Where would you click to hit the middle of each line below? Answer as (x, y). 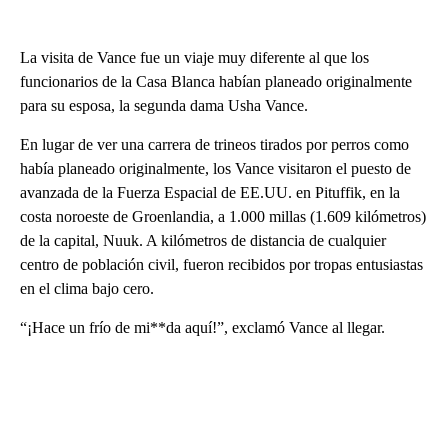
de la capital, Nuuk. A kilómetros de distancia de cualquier (203, 240)
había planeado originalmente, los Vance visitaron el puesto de (215, 168)
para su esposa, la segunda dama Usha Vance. (164, 105)
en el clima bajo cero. (87, 288)
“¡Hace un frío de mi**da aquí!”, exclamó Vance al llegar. (202, 327)
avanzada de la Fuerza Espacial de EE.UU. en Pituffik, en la (210, 192)
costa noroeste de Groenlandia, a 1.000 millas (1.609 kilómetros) (223, 216)
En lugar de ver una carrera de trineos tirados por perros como (214, 144)
